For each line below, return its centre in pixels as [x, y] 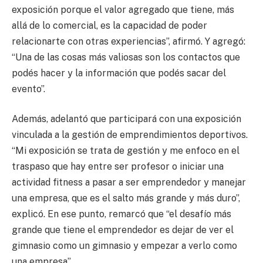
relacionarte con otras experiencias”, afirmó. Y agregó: [129, 41]
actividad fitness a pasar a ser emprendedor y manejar [129, 183]
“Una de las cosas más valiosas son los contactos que [126, 57]
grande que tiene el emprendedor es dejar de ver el [123, 230]
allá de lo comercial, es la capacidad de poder [109, 25]
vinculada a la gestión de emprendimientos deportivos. [130, 135]
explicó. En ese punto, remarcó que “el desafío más [122, 214]
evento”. [28, 89]
